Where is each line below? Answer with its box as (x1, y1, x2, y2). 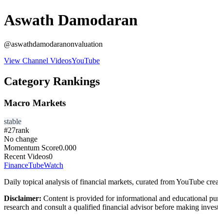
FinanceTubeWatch (4, 161, 63, 170)
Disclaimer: (4, 194, 41, 203)
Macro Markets (4, 97, 66, 108)
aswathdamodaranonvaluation (11, 39, 103, 48)
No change (4, 135, 37, 144)
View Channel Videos (4, 56, 72, 65)
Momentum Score (4, 144, 59, 152)
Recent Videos (4, 152, 49, 161)
